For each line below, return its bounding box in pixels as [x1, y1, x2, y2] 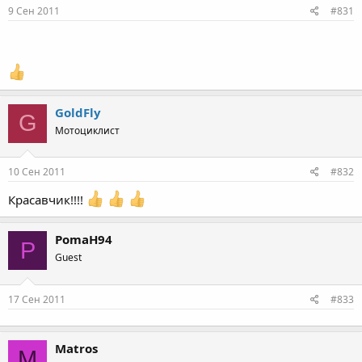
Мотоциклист [55, 123, 120, 137]
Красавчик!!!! [8, 192, 86, 208]
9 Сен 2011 [8, 3, 60, 18]
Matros [55, 339, 98, 356]
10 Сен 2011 [8, 165, 65, 179]
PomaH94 [55, 231, 112, 247]
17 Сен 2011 [8, 292, 65, 306]
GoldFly [55, 103, 101, 120]
